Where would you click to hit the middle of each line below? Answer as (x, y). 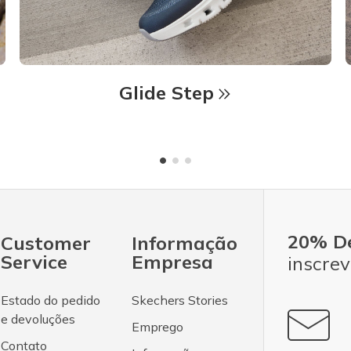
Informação (185, 242)
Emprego (158, 326)
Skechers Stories (180, 300)
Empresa (173, 261)
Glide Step (166, 92)
